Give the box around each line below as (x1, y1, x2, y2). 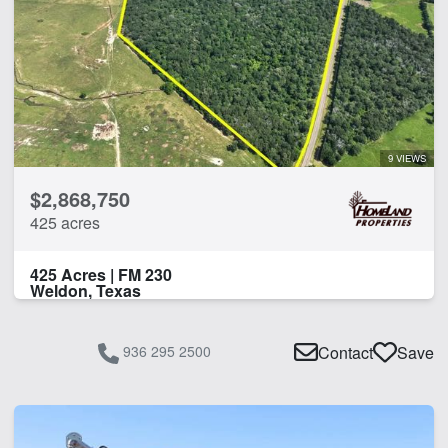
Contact (318, 341, 373, 365)
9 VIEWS (388, 150, 426, 165)
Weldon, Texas (30, 278, 141, 302)
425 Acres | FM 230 (30, 262, 172, 286)
